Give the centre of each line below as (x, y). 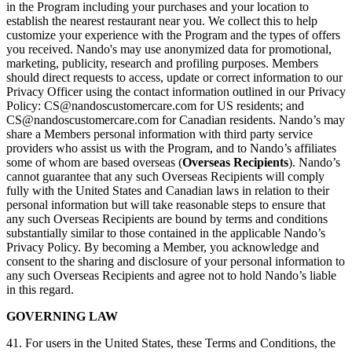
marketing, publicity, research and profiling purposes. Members (162, 64)
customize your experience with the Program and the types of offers (173, 35)
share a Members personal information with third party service (159, 134)
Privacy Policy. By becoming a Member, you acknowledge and (163, 247)
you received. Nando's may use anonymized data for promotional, (169, 49)
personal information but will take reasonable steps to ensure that (166, 205)
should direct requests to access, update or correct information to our (174, 78)
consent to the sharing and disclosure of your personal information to (176, 262)
